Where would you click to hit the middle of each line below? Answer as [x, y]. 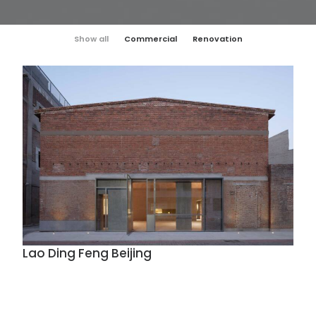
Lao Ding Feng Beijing [87, 254]
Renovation [217, 39]
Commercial [150, 39]
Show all [91, 39]
